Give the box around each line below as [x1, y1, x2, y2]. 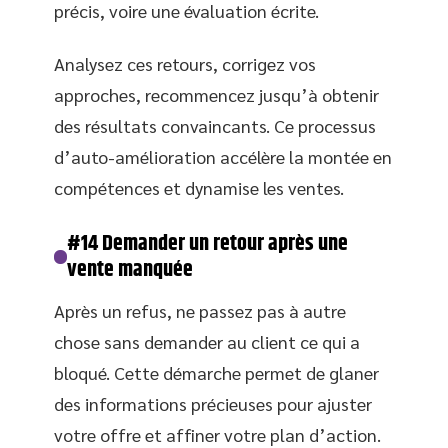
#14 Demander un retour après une [67, 227, 349, 261]
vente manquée [67, 253, 194, 287]
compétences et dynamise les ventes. [54, 176, 344, 199]
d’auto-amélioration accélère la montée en [54, 145, 392, 168]
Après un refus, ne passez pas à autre [54, 299, 346, 322]
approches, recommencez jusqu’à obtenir [54, 83, 379, 106]
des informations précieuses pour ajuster [54, 392, 372, 415]
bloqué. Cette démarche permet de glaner [54, 361, 379, 384]
